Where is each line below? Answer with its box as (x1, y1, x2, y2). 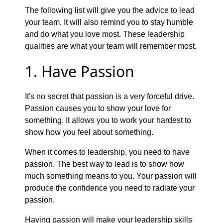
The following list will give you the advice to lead (25, 5, 195, 14)
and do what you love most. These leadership (25, 29, 185, 38)
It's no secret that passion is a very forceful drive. (25, 92, 194, 101)
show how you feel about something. (25, 127, 153, 136)
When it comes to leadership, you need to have (25, 147, 190, 156)
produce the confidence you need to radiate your (25, 183, 195, 192)
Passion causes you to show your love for (25, 104, 171, 112)
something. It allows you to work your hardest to (25, 115, 191, 124)
